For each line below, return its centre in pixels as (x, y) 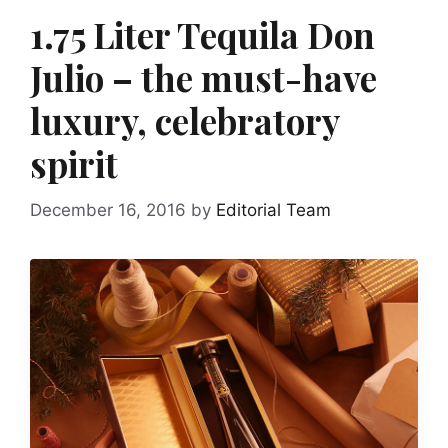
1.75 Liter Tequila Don (202, 34)
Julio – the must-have (203, 77)
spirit (74, 163)
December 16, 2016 (108, 209)
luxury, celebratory (184, 120)
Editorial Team (273, 209)
